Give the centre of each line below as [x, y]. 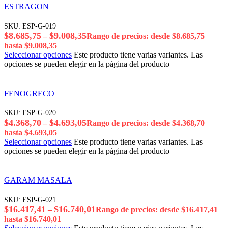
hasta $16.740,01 [33, 219]
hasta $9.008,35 [31, 45]
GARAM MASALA [38, 180]
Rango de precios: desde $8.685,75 [146, 36]
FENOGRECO [29, 93]
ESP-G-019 [39, 26]
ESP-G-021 [39, 200]
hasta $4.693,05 [31, 132]
